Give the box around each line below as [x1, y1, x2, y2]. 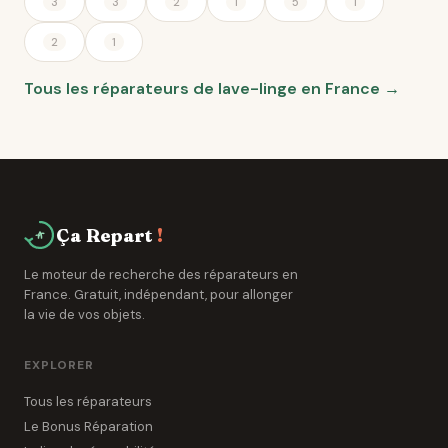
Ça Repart [56, 223, 153, 247]
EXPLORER [24, 357, 94, 373]
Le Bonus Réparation [24, 418, 153, 435]
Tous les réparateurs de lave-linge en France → [24, 78, 400, 99]
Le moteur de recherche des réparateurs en [24, 266, 298, 283]
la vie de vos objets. [24, 306, 145, 323]
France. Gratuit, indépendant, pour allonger [24, 286, 293, 303]
